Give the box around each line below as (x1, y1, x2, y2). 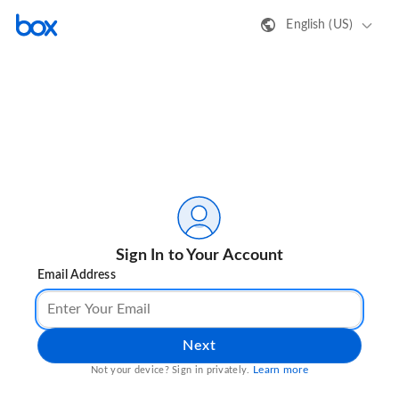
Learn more (252, 364, 308, 376)
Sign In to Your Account (115, 248, 284, 265)
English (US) (286, 18, 353, 31)
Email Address (37, 269, 116, 282)
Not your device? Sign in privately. (91, 365, 253, 376)
